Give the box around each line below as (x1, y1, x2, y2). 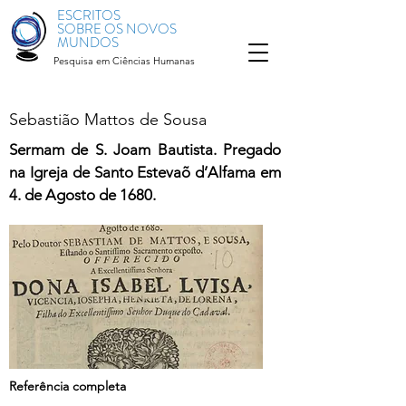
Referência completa (9, 378, 126, 394)
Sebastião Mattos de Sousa (9, 110, 207, 130)
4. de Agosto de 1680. (9, 186, 156, 204)
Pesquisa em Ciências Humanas (53, 54, 195, 67)
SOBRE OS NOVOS (57, 19, 177, 39)
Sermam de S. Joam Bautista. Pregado (9, 140, 281, 159)
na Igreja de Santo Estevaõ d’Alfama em (9, 163, 281, 181)
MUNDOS (57, 33, 119, 53)
